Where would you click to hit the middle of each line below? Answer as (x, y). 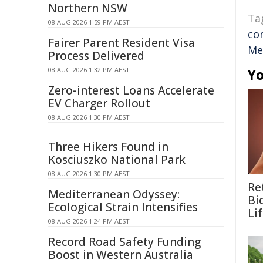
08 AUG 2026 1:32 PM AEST (89, 70)
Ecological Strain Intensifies (123, 207)
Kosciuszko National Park (117, 160)
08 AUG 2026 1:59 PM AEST (89, 22)
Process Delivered (96, 56)
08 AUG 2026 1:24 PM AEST (89, 221)
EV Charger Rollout (99, 103)
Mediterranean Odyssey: (114, 194)
